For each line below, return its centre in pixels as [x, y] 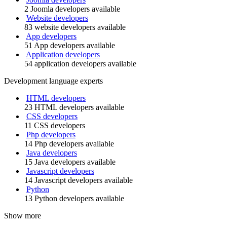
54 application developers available [80, 64]
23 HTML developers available [74, 107]
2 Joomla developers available [72, 9]
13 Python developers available [74, 198]
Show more [23, 216]
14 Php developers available [69, 144]
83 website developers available [75, 27]
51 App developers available [70, 45]
